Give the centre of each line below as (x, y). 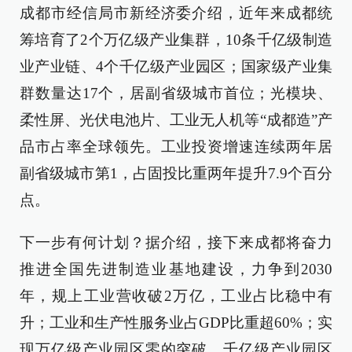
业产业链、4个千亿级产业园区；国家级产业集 (176, 66)
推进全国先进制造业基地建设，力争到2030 (176, 269)
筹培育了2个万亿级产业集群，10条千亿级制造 (176, 40)
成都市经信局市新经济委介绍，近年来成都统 (176, 13)
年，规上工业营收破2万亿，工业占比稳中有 (176, 296)
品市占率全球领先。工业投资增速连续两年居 (176, 147)
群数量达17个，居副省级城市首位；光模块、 (176, 93)
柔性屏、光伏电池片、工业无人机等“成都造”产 (176, 120)
